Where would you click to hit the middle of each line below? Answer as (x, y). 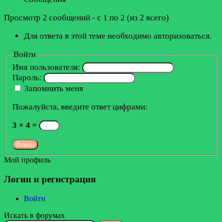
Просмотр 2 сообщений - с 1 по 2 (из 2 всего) (86, 17)
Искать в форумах (34, 215)
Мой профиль (27, 160)
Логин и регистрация (50, 179)
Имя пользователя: (47, 67)
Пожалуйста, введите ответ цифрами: (80, 107)
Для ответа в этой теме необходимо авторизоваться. (118, 36)
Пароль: (28, 77)
